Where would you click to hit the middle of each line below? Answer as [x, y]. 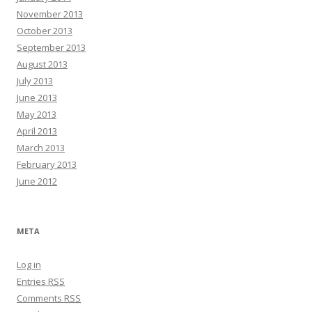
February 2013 [47, 164]
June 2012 [37, 181]
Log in [29, 265]
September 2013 [51, 47]
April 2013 [37, 131]
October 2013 [45, 31]
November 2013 [50, 14]
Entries [32, 281]
